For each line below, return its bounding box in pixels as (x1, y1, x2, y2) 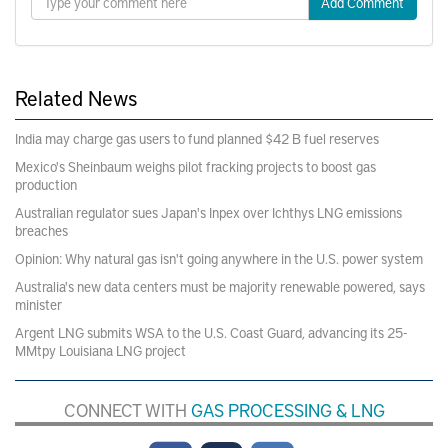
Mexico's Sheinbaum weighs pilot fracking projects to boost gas (15, 156, 376, 176)
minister (15, 294, 62, 314)
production (15, 174, 77, 194)
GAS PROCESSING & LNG (190, 396, 385, 422)
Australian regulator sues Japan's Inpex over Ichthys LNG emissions (15, 202, 402, 222)
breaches (15, 220, 68, 240)
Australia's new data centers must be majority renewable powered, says (15, 276, 425, 296)
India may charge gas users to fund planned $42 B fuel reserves (15, 128, 379, 148)
